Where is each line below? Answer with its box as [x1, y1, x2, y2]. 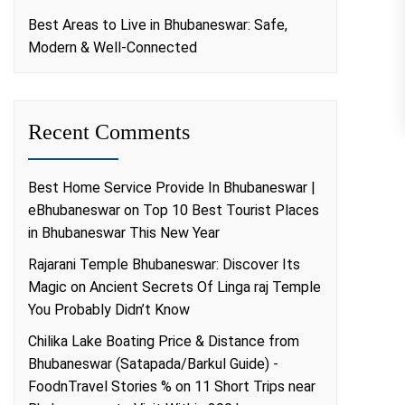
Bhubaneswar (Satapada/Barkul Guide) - [28, 355, 278, 372]
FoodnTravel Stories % [28, 378, 172, 395]
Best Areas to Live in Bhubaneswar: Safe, [28, 16, 287, 33]
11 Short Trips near [194, 378, 316, 395]
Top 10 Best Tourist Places [143, 202, 319, 219]
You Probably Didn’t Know [28, 301, 190, 318]
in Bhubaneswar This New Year [28, 224, 220, 241]
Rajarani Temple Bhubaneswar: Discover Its [28, 256, 300, 273]
